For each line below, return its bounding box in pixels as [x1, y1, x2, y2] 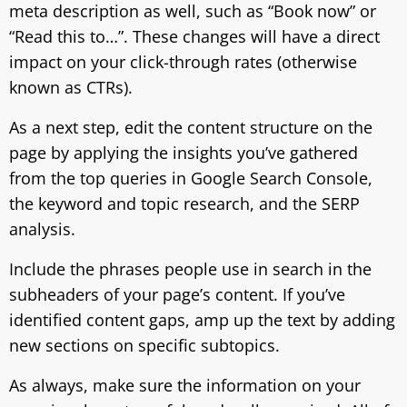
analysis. [9, 218, 75, 240]
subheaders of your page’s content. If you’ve [9, 283, 345, 305]
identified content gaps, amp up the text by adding [9, 309, 395, 331]
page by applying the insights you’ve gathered [9, 142, 358, 164]
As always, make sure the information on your [9, 374, 361, 396]
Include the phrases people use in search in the [9, 258, 372, 280]
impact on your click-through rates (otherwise [9, 51, 357, 73]
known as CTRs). [9, 76, 133, 98]
